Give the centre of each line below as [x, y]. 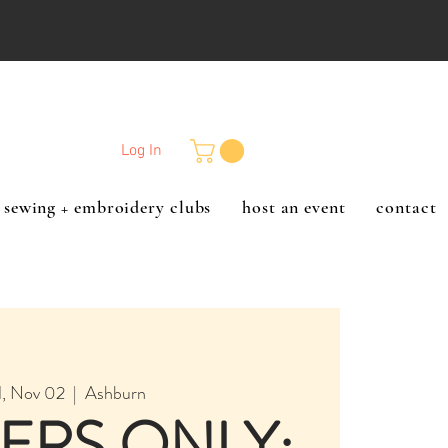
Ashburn [116, 392]
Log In [142, 151]
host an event [294, 207]
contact [406, 207]
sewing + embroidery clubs [107, 207]
